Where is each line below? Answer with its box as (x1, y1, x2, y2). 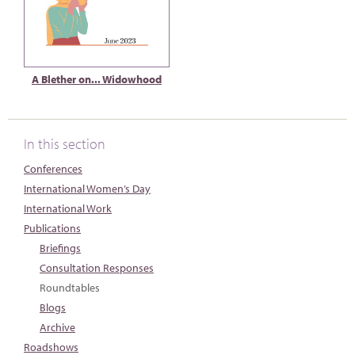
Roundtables (40, 281, 100, 295)
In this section (24, 135, 105, 153)
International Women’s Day (24, 181, 151, 196)
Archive (40, 320, 75, 334)
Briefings (40, 241, 81, 255)
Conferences (24, 162, 82, 176)
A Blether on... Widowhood (32, 72, 162, 86)
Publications (24, 221, 81, 235)
